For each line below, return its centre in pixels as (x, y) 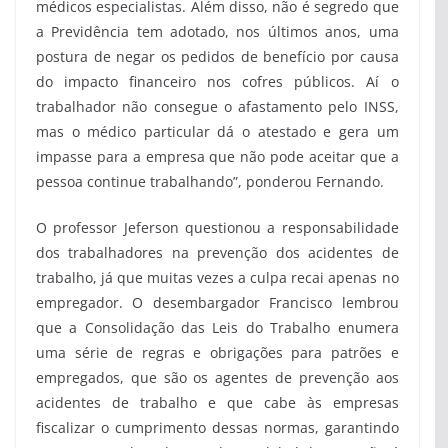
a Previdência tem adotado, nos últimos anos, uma (217, 32)
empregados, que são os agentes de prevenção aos (217, 378)
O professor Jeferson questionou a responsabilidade (217, 228)
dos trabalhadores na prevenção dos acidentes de (217, 253)
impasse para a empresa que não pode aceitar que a (217, 157)
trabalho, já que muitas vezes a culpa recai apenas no (217, 278)
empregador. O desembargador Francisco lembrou (217, 303)
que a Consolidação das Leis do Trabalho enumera (217, 328)
